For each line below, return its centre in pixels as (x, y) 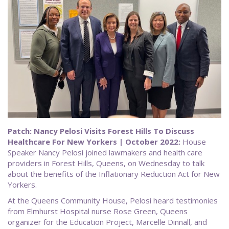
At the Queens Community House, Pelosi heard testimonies (113, 201)
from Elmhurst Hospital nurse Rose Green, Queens (98, 211)
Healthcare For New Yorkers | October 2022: (94, 142)
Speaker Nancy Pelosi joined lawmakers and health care (105, 153)
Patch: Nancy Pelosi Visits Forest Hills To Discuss (101, 131)
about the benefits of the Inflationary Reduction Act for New (114, 174)
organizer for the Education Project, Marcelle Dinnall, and (107, 222)
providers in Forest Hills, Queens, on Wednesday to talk (106, 163)
